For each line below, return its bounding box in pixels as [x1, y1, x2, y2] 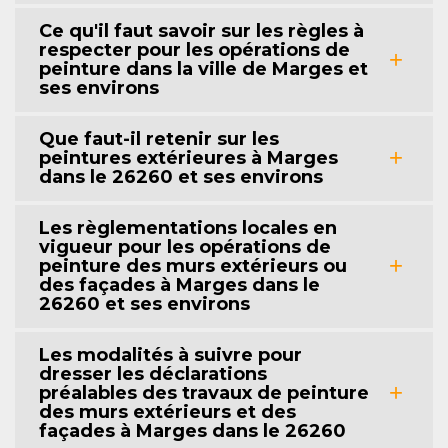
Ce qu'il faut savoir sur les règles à [39, 19, 364, 42]
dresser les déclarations [39, 362, 267, 385]
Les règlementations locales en [39, 216, 337, 239]
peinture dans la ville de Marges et [39, 57, 368, 80]
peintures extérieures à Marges [39, 146, 338, 169]
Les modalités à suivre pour [39, 343, 302, 366]
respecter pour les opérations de [39, 38, 350, 61]
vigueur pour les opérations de [39, 235, 331, 258]
